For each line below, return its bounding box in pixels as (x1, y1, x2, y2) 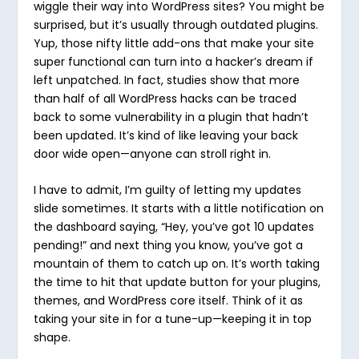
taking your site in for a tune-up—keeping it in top (34, 311, 313, 328)
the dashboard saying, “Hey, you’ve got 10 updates (34, 219, 315, 236)
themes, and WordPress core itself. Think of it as (34, 292, 304, 309)
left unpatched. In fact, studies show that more (34, 71, 301, 88)
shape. (34, 329, 71, 346)
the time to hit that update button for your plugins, (34, 274, 321, 291)
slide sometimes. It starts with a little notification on (34, 200, 325, 217)
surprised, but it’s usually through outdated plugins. (34, 16, 319, 33)
